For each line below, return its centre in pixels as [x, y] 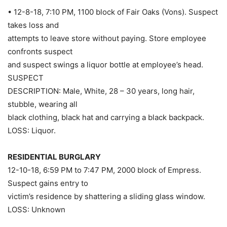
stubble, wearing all [43, 104]
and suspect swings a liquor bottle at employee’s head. [105, 65]
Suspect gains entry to [48, 183]
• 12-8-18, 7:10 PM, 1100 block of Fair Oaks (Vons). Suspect [113, 12]
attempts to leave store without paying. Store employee [107, 39]
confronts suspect [40, 52]
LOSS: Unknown [36, 210]
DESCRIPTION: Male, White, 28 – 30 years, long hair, [101, 91]
